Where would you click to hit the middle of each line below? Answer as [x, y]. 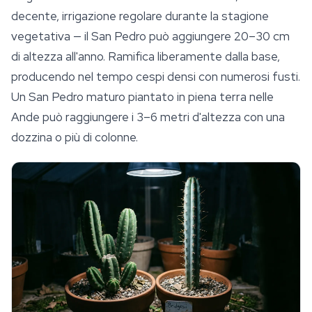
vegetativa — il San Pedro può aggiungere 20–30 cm [150, 37]
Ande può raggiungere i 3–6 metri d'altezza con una [148, 117]
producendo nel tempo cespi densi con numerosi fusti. [156, 77]
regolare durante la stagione [193, 16]
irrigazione [89, 16]
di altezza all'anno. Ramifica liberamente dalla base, [146, 57]
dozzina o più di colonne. [75, 138]
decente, [37, 16]
